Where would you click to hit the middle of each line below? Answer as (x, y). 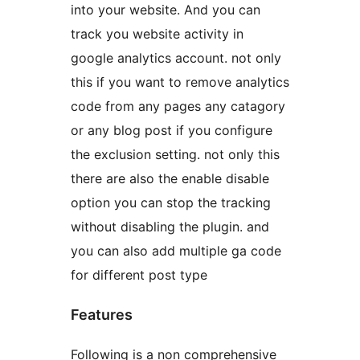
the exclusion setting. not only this (175, 155)
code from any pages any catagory (178, 106)
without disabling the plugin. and (170, 227)
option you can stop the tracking (171, 203)
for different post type (139, 275)
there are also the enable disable (170, 179)
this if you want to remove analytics (180, 82)
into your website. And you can (166, 10)
